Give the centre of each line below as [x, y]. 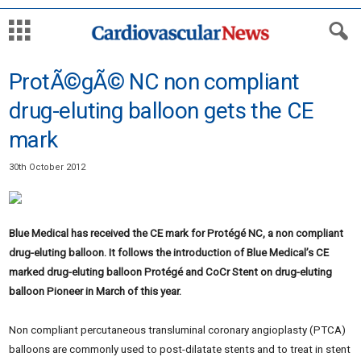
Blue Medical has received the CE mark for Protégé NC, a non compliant [176, 233]
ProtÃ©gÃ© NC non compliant [154, 82]
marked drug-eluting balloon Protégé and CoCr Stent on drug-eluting [170, 272]
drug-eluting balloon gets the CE [161, 111]
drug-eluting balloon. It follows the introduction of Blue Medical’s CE [169, 253]
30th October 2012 [47, 167]
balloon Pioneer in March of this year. [96, 291]
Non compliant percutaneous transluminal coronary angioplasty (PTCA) [177, 330]
